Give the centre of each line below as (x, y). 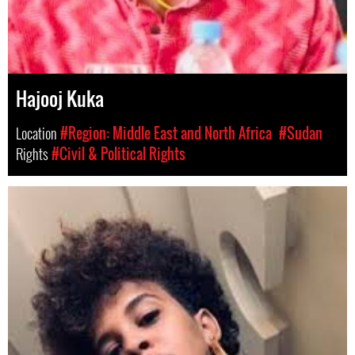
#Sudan (301, 133)
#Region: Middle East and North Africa (166, 133)
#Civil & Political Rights (118, 154)
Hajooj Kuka (60, 98)
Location (38, 133)
